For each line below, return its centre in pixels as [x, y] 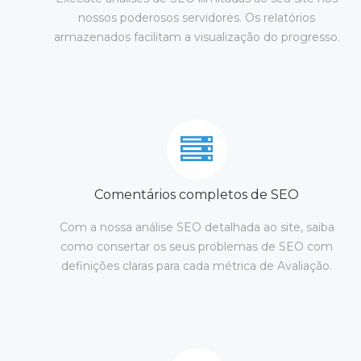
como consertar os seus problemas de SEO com [197, 247]
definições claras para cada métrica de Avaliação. [197, 266]
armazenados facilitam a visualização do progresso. [197, 37]
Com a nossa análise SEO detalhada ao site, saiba [197, 227]
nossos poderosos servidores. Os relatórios [197, 18]
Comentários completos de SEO [197, 195]
